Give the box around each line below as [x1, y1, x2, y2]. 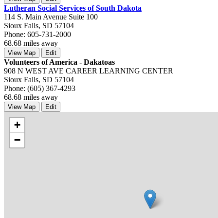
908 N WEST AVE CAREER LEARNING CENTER [4, 66, 173, 75]
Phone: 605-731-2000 [4, 30, 71, 38]
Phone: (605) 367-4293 [4, 84, 75, 92]
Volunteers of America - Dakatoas [4, 57, 115, 66]
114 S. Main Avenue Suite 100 [4, 12, 98, 21]
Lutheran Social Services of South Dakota [4, 3, 142, 12]
